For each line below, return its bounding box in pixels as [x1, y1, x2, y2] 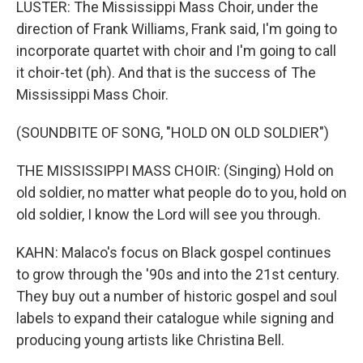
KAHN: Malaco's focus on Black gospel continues [16, 244, 331, 261]
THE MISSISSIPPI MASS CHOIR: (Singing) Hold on [16, 162, 334, 179]
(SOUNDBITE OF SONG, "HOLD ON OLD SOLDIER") [16, 124, 329, 141]
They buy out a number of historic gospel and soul [16, 288, 337, 305]
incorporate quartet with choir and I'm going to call [16, 42, 336, 59]
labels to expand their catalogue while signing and [16, 310, 334, 327]
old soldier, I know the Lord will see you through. [16, 206, 321, 223]
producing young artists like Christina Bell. [16, 331, 284, 348]
